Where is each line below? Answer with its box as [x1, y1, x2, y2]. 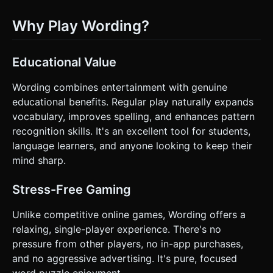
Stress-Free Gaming [12, 182, 131, 197]
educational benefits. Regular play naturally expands [12, 96, 253, 108]
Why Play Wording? [12, 17, 149, 35]
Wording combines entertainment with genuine [12, 81, 227, 94]
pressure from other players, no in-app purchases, [12, 238, 243, 250]
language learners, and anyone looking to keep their [12, 140, 252, 152]
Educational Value [12, 55, 116, 70]
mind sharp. [12, 154, 66, 167]
